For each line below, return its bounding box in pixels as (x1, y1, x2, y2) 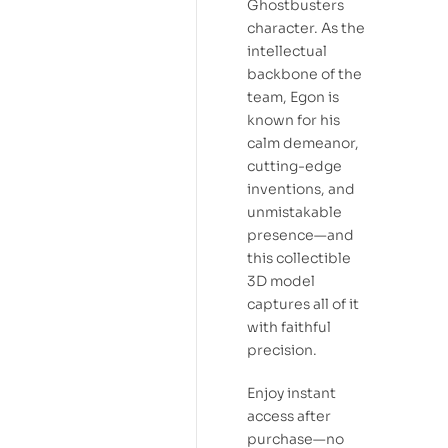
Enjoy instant (247, 384, 336, 403)
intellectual (247, 42, 327, 61)
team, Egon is (247, 88, 339, 107)
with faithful (247, 318, 331, 337)
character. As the (247, 19, 365, 38)
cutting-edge (247, 157, 342, 176)
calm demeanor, (247, 134, 359, 153)
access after (247, 407, 331, 426)
